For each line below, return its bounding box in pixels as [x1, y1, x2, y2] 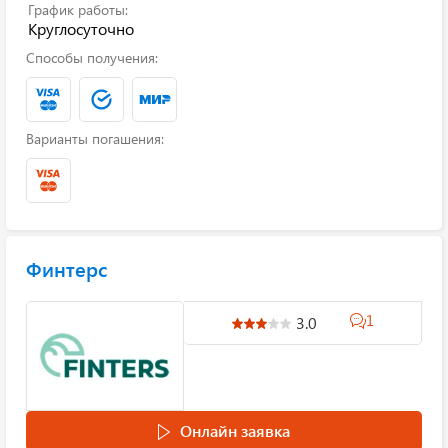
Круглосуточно [28, 18, 134, 39]
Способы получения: [26, 48, 158, 67]
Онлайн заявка [180, 420, 290, 441]
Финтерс [26, 255, 107, 282]
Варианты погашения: [26, 129, 164, 148]
